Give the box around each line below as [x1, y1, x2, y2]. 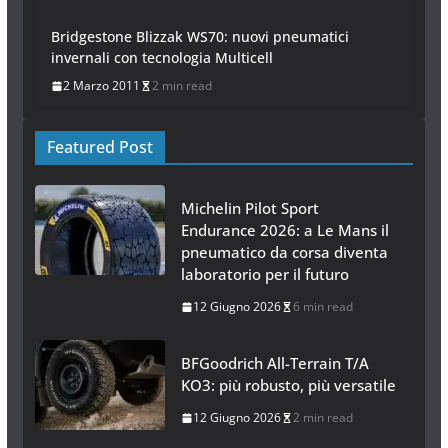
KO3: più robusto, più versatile [180, 375, 396, 396]
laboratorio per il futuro [180, 264, 349, 285]
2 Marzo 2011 [62, 77, 140, 95]
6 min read [292, 298, 353, 316]
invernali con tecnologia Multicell [50, 48, 273, 68]
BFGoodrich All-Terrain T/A [180, 353, 369, 374]
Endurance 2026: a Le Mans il [180, 220, 389, 241]
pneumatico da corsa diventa [180, 242, 388, 263]
